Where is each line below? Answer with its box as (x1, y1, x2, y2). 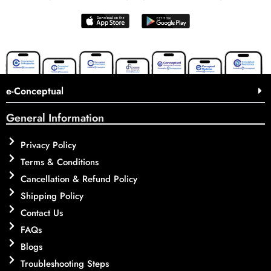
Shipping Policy (20, 189, 83, 203)
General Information (6, 110, 104, 126)
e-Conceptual (6, 84, 64, 99)
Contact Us (20, 206, 63, 220)
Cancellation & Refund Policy (20, 172, 137, 186)
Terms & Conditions (20, 155, 99, 169)
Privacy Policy (20, 139, 76, 152)
